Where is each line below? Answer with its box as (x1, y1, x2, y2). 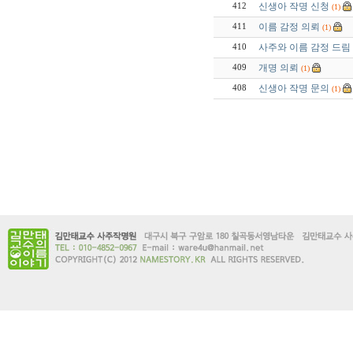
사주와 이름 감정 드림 (258, 42, 351, 53)
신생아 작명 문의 (258, 83, 329, 94)
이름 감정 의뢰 (258, 21, 320, 32)
